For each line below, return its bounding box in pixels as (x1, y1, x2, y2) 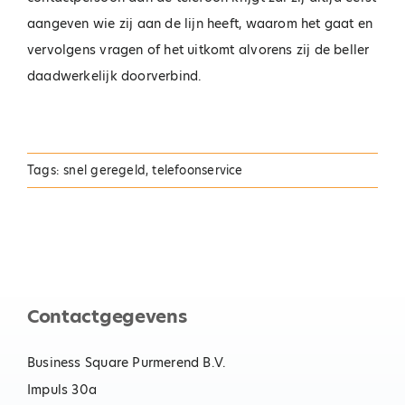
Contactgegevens (26, 304, 187, 330)
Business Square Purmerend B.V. (26, 353, 227, 372)
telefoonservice (152, 162, 243, 179)
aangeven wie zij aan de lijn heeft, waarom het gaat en (26, 14, 373, 33)
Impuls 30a (26, 381, 98, 400)
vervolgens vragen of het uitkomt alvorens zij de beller (26, 41, 370, 60)
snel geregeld (63, 162, 146, 179)
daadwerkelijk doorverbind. (26, 67, 202, 86)
